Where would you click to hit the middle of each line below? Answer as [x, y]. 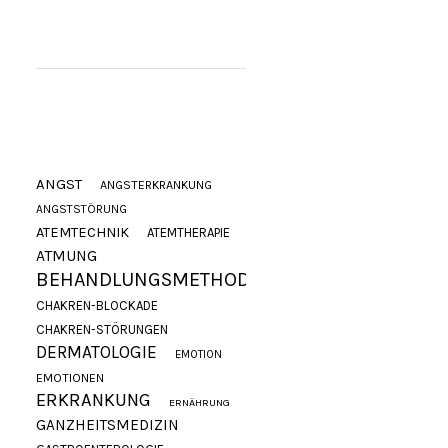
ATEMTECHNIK [83, 232]
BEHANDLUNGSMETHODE [149, 279]
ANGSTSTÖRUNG [82, 209]
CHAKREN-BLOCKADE [97, 305]
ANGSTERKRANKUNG [156, 185]
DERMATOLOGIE [97, 352]
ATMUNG [67, 256]
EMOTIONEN [70, 378]
